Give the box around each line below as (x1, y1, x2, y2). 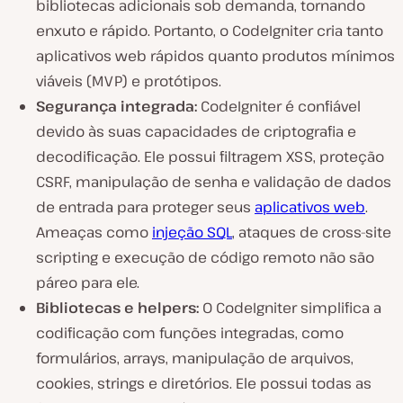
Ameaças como (36, 222, 152, 243)
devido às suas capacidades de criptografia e (36, 121, 356, 142)
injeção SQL (152, 222, 232, 243)
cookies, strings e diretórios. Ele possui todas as (36, 373, 372, 394)
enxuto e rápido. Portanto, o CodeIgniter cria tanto (36, 21, 383, 41)
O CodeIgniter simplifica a (202, 298, 381, 318)
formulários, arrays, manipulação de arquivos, (36, 348, 354, 369)
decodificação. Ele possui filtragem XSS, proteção (36, 147, 384, 167)
